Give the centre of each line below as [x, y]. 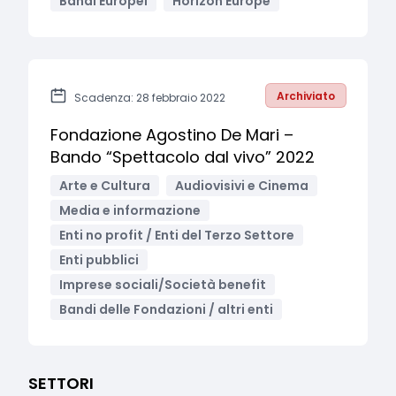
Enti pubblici [99, 260]
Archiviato [306, 96]
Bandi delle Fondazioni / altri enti [166, 309]
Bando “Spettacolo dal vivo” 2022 [183, 157]
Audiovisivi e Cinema [242, 186]
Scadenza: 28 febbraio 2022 [150, 98]
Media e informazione [130, 210]
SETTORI [61, 383]
